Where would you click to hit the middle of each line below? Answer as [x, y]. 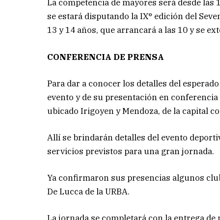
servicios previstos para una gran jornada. [131, 151]
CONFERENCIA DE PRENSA [106, 57]
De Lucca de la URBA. [89, 192]
